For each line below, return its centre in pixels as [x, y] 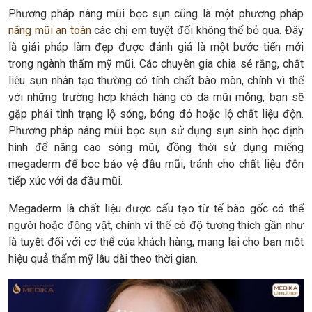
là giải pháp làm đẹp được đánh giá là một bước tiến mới [156, 47]
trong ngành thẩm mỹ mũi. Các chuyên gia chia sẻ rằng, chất [156, 63]
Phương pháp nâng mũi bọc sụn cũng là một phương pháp [156, 13]
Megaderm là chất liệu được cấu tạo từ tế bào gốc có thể [156, 208]
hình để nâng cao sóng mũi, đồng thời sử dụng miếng [156, 147]
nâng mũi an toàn [50, 30]
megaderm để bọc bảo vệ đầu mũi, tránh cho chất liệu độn [156, 164]
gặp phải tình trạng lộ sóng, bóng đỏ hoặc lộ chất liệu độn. [156, 114]
